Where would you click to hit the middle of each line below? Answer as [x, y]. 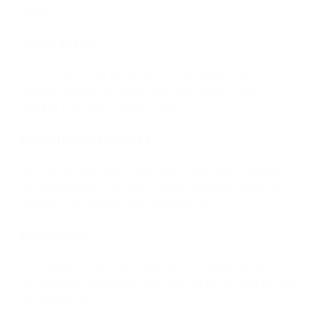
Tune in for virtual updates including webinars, [138, 73]
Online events [59, 42]
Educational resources [85, 138]
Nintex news [55, 235]
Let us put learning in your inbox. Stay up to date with [158, 169]
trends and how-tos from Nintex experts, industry [150, 186]
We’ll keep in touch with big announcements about [152, 265]
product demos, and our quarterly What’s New [141, 90]
